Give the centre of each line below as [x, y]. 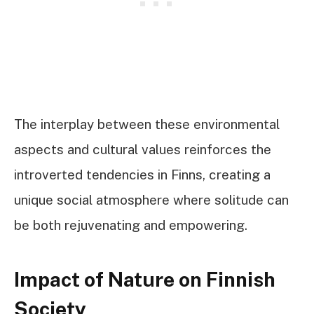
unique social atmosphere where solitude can [151, 200]
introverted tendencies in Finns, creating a [142, 175]
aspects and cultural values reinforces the [143, 150]
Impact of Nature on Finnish [145, 279]
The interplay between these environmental [147, 124]
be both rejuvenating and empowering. [131, 225]
